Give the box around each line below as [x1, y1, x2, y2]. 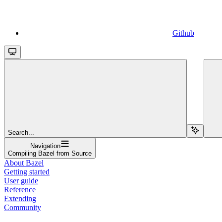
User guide [4, 176, 38, 185]
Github [172, 28, 194, 37]
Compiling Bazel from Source [8, 149, 92, 157]
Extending [4, 194, 36, 203]
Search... [8, 128, 34, 136]
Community [4, 203, 41, 212]
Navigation [30, 142, 60, 150]
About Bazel [4, 158, 44, 167]
